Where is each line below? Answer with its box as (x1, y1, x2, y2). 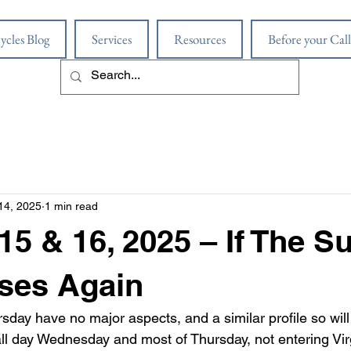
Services (92, 31, 132, 48)
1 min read (45, 200, 98, 213)
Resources (174, 31, 226, 48)
